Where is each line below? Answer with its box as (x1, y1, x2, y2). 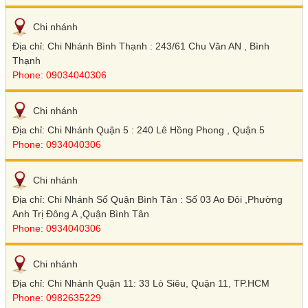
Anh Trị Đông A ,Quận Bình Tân (12, 208, 149, 219)
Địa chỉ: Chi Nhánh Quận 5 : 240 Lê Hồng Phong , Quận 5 (12, 124, 265, 135)
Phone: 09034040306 (12, 69, 107, 80)
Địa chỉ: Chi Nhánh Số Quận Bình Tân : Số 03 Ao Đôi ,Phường (12, 193, 283, 205)
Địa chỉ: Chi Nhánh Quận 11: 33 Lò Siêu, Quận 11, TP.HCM (12, 277, 269, 289)
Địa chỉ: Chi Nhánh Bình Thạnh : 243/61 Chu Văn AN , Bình (12, 40, 269, 52)
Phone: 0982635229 (12, 291, 101, 303)
